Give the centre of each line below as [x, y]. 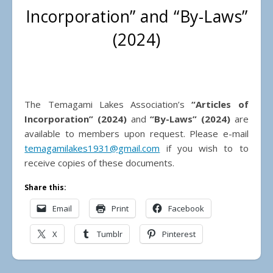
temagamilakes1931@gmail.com [92, 148]
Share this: [46, 188]
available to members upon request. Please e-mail [136, 134]
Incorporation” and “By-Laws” [136, 17]
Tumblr [110, 234]
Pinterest [179, 234]
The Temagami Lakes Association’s [111, 105]
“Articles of [220, 105]
